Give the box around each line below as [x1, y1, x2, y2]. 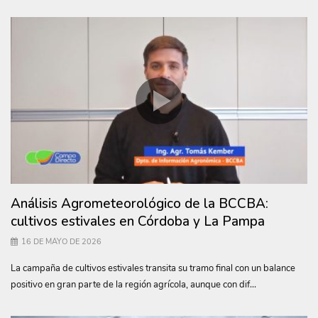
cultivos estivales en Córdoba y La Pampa [11, 212, 265, 231]
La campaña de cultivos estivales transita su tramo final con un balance [11, 261, 295, 275]
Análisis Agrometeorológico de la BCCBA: [11, 194, 268, 213]
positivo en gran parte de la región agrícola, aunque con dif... [11, 278, 256, 291]
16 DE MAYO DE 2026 [21, 236, 102, 247]
